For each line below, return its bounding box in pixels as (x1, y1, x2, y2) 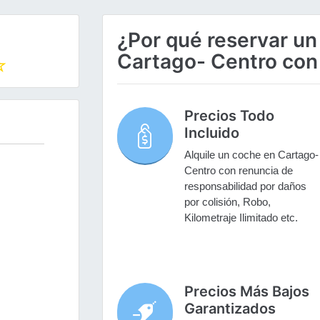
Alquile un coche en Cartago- (184, 149, 319, 161)
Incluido (184, 124, 239, 142)
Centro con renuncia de (184, 164, 293, 177)
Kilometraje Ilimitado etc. (184, 211, 298, 224)
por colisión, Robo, (184, 196, 271, 209)
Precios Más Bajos (184, 283, 309, 301)
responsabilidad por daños (184, 180, 306, 193)
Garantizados (184, 300, 276, 318)
